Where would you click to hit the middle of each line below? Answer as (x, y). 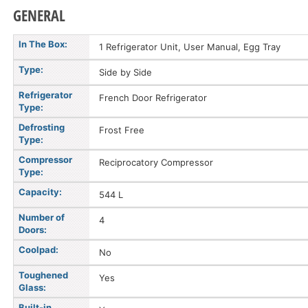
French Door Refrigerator (153, 98)
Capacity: (40, 192)
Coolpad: (38, 250)
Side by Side (125, 72)
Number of (42, 217)
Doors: (33, 230)
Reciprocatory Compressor (156, 162)
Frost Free (122, 130)
